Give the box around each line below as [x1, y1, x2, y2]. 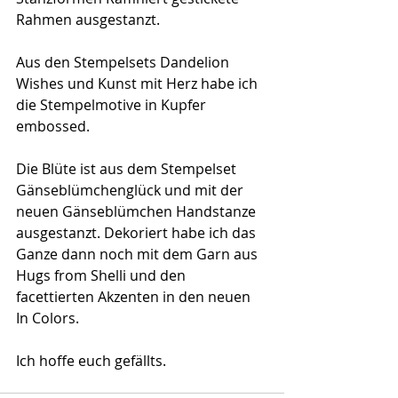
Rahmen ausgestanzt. [16, 10, 160, 30]
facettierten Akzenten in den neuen [16, 287, 254, 307]
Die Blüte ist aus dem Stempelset [16, 159, 240, 179]
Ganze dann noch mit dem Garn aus [16, 244, 261, 265]
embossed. [16, 116, 90, 137]
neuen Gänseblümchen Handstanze [16, 202, 259, 222]
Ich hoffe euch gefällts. [16, 351, 166, 371]
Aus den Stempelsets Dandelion [16, 52, 233, 73]
